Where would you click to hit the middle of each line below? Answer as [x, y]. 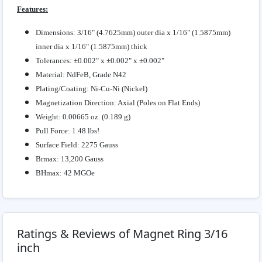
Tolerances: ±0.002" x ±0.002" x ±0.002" [100, 61]
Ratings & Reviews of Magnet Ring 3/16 [122, 234]
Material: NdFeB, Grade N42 [81, 75]
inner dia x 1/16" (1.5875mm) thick [92, 47]
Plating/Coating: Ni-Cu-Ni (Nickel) [92, 89]
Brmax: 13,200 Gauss [70, 159]
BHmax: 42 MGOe [65, 173]
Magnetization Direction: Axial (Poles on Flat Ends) [118, 103]
